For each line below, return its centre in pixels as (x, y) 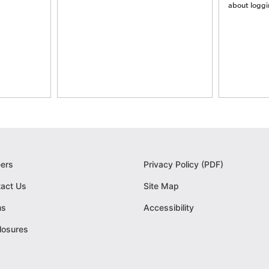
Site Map (161, 186)
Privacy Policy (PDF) (183, 165)
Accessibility (168, 208)
